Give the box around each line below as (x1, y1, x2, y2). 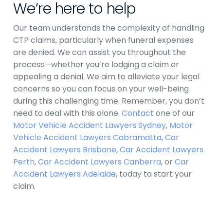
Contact (121, 108, 154, 119)
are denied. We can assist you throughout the (13, 47, 186, 58)
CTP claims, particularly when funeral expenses (13, 35, 194, 46)
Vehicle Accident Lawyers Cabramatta (13, 132, 162, 143)
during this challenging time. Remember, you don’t (13, 95, 204, 107)
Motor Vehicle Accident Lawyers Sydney (13, 120, 166, 131)
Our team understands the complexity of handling (13, 22, 204, 34)
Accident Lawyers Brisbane (13, 144, 116, 155)
